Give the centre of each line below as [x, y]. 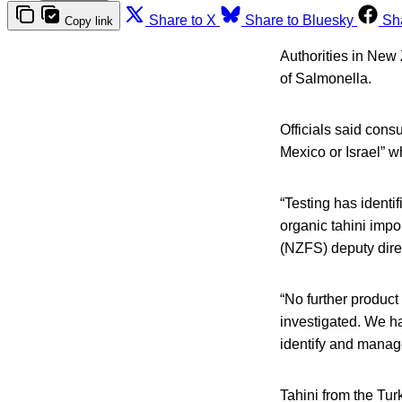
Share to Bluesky [299, 20]
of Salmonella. [326, 78]
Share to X [183, 20]
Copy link [89, 21]
